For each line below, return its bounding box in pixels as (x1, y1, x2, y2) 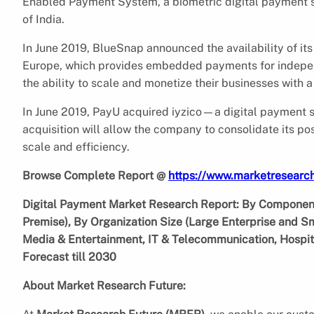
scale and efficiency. (22, 139, 130, 153)
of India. (22, 12, 64, 26)
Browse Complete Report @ (22, 168, 168, 182)
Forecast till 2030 (22, 250, 116, 264)
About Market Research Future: (22, 278, 186, 292)
